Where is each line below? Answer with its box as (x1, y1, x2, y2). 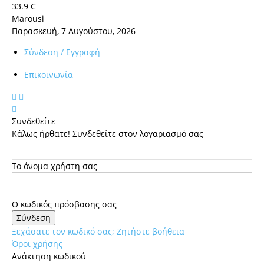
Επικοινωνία (24, 69, 73, 80)
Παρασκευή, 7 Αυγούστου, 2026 (12, 25, 136, 37)
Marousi (12, 13, 44, 24)
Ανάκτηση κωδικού (12, 250, 86, 262)
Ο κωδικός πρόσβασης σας (12, 199, 117, 210)
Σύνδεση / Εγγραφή (24, 47, 100, 58)
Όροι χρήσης (12, 238, 62, 249)
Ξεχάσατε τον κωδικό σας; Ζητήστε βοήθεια (12, 226, 184, 237)
